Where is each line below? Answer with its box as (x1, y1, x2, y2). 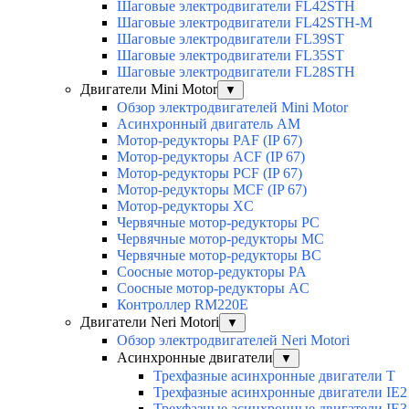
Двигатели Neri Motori (80, 314, 219, 330)
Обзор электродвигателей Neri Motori (117, 332, 350, 349)
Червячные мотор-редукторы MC (117, 231, 324, 247)
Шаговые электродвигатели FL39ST (117, 31, 344, 47)
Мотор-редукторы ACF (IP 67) (117, 149, 305, 165)
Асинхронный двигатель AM (117, 116, 300, 132)
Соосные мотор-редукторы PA (117, 264, 307, 280)
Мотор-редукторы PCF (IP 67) (117, 165, 302, 182)
